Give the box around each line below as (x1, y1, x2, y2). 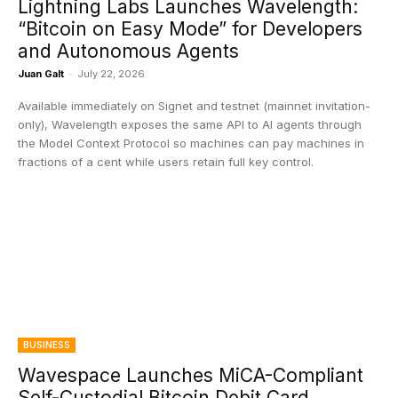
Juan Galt (18, 68, 64, 80)
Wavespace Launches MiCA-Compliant (18, 364, 363, 386)
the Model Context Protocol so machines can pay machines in (18, 136, 364, 150)
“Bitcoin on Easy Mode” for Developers (18, 18, 362, 40)
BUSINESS (23, 339, 70, 350)
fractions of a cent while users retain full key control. (18, 155, 314, 169)
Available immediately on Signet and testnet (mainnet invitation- (18, 99, 370, 113)
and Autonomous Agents (18, 40, 239, 62)
